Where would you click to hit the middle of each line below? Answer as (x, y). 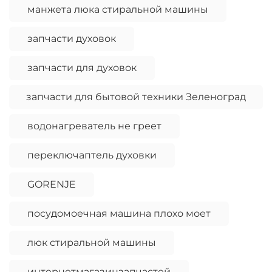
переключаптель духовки (92, 155)
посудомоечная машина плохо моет (119, 214)
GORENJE (52, 185)
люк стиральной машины (92, 243)
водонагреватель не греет (94, 126)
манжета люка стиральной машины (118, 10)
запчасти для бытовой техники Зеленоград (136, 97)
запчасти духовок (72, 39)
